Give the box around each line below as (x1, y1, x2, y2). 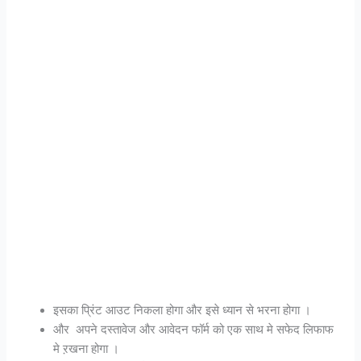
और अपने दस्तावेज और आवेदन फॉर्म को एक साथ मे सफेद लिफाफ (53, 322, 334, 338)
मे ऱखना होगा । (53, 342, 120, 357)
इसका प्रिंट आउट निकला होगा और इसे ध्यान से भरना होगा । (53, 303, 312, 318)
